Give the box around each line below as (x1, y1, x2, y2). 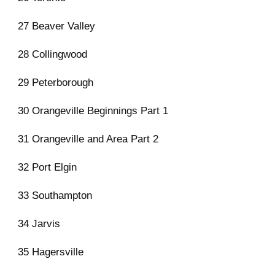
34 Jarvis (18, 217, 60, 230)
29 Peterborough (18, 76, 93, 88)
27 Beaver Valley (18, 20, 95, 32)
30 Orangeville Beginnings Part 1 (18, 104, 168, 117)
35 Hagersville (18, 246, 83, 258)
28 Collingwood (18, 48, 87, 60)
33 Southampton (18, 189, 92, 201)
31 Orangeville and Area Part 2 (18, 133, 158, 145)
